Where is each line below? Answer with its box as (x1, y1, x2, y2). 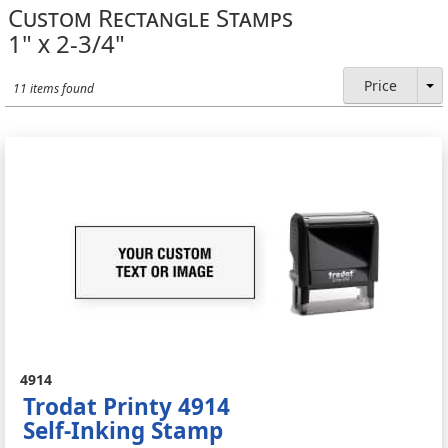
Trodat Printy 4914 (23, 391, 231, 422)
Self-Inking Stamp (23, 415, 224, 446)
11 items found (13, 80, 95, 97)
